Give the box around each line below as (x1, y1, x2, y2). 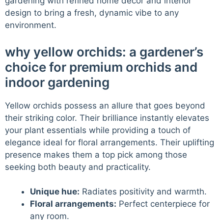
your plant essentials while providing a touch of (5, 125, 191, 135)
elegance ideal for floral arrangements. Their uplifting (5, 137, 214, 147)
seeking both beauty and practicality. (5, 162, 151, 172)
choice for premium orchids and (5, 59, 197, 75)
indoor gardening (5, 74, 110, 90)
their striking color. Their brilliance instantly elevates (5, 112, 209, 123)
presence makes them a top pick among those (5, 149, 187, 160)
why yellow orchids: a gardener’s (5, 44, 203, 59)
